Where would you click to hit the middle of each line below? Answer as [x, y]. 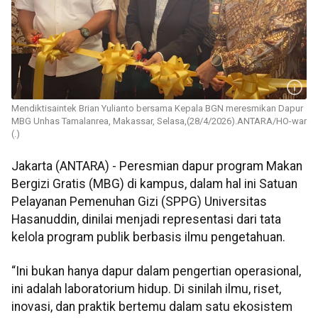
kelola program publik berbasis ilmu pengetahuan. [148, 237]
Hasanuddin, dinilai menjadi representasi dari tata [146, 220]
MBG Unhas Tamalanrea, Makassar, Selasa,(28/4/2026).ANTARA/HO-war [159, 121]
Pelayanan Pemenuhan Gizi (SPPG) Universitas [139, 202]
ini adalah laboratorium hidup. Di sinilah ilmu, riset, [146, 289]
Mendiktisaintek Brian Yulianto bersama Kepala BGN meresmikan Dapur [157, 109]
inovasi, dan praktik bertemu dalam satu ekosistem [152, 306]
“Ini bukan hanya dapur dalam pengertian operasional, [156, 271]
